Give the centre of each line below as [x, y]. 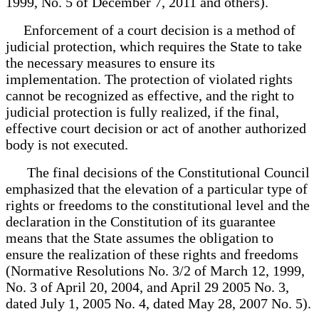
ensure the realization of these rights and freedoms [152, 254]
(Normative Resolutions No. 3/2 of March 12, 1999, [155, 270]
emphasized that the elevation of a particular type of [157, 188]
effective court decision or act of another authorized [156, 128]
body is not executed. [67, 144]
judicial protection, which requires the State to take [154, 46]
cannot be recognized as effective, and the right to [150, 95]
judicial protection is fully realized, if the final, [142, 111]
